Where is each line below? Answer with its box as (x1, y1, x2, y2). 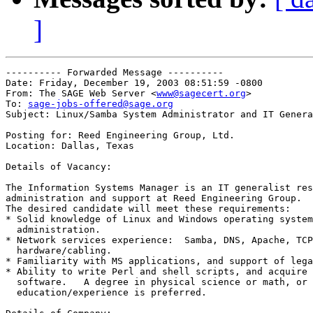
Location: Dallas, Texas (6, 140, 134, 152)
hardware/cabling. (6, 245, 112, 256)
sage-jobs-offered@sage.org (28, 99, 173, 110)
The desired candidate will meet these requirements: (6, 203, 291, 214)
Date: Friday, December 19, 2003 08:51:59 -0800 (6, 78, 263, 89)
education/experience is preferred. (6, 287, 207, 298)
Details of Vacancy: (6, 161, 112, 173)
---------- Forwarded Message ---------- (6, 67, 224, 78)
